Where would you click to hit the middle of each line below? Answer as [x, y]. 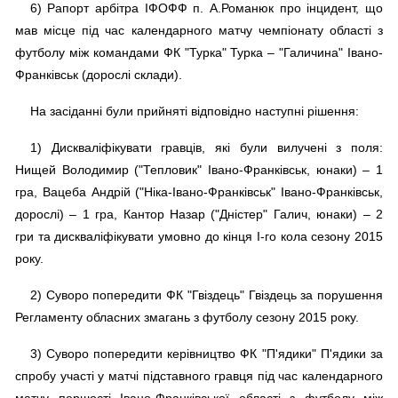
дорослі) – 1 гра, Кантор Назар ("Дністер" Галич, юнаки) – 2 [199, 215]
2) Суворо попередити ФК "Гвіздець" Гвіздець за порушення [206, 295]
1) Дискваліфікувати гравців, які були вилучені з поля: [206, 148]
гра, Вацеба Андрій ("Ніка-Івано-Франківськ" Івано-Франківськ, [199, 192]
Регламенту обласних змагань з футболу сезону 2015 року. [187, 318]
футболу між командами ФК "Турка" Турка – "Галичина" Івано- [199, 53]
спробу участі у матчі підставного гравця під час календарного [199, 376]
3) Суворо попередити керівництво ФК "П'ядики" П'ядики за [206, 354]
